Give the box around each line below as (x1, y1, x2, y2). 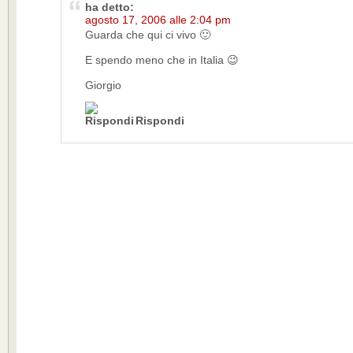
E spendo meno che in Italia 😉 (85, 54, 239, 66)
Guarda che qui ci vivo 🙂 (85, 28, 210, 41)
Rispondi (136, 114, 184, 127)
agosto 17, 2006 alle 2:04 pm (85, 13, 231, 26)
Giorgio (85, 79, 121, 91)
